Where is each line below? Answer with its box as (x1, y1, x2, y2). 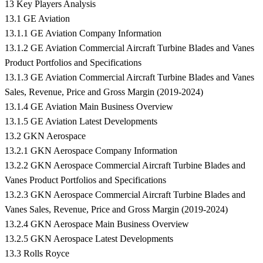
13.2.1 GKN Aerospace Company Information (5, 146, 177, 156)
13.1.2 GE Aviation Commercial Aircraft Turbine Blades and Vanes (5, 43, 254, 53)
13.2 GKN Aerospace (5, 131, 86, 141)
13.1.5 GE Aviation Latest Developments (5, 116, 157, 127)
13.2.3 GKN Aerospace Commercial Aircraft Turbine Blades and (5, 190, 245, 200)
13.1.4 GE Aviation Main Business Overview (5, 102, 173, 112)
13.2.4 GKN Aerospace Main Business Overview (5, 219, 189, 230)
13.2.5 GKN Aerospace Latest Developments (5, 234, 173, 244)
